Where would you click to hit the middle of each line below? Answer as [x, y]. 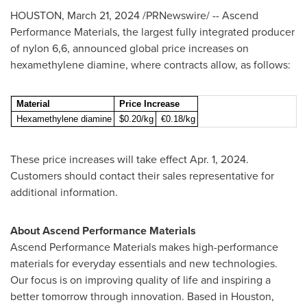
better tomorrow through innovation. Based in [121, 296]
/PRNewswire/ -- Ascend [199, 15]
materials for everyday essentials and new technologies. [144, 263]
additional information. [64, 192]
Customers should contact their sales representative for [142, 176]
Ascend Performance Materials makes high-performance [144, 247]
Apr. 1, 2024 [218, 159]
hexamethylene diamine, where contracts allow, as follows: [150, 65]
